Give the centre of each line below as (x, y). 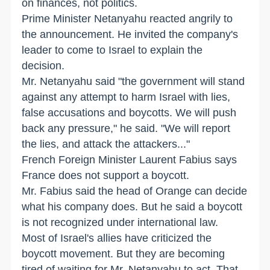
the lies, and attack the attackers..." (106, 144)
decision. (43, 66)
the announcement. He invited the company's (130, 35)
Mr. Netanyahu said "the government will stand (133, 82)
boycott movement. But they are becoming (124, 254)
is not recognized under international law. (120, 223)
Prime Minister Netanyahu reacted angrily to (127, 19)
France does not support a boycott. (106, 176)
